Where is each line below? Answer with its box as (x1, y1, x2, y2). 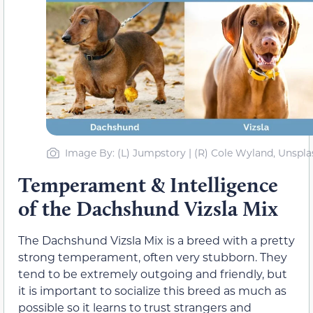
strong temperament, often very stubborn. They (18, 249, 287, 264)
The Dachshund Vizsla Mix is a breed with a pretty (18, 232, 295, 247)
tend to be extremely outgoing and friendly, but (18, 265, 287, 281)
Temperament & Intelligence (18, 171, 278, 198)
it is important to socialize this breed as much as (18, 282, 286, 298)
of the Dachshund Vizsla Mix (18, 195, 278, 221)
